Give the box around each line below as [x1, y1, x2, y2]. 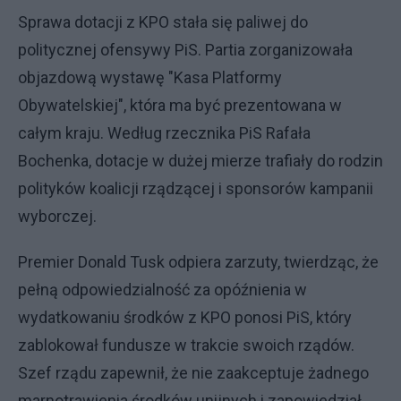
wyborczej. [18, 207, 97, 226]
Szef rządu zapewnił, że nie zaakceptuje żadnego [18, 363, 369, 382]
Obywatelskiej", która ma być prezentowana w [18, 96, 342, 115]
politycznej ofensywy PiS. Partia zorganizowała [18, 40, 353, 59]
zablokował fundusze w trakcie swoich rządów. [18, 336, 354, 354]
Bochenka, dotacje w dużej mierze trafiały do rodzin [18, 151, 383, 170]
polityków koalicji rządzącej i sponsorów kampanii [18, 179, 373, 198]
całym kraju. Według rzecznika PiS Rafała [18, 124, 311, 142]
